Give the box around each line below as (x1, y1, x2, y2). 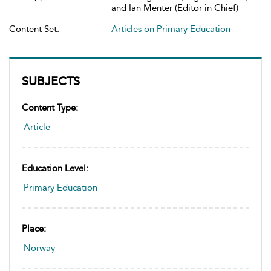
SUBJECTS (22, 74, 80, 88)
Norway (24, 243, 55, 253)
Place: (22, 223, 46, 234)
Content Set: (9, 24, 59, 34)
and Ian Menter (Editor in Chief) (111, 2, 238, 13)
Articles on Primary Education (111, 24, 230, 34)
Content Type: (22, 102, 78, 113)
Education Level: (22, 163, 88, 174)
